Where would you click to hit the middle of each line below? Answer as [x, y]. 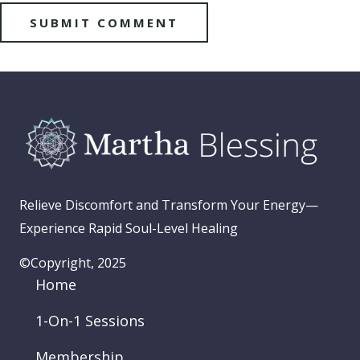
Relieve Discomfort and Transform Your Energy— [169, 205]
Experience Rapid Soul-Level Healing [129, 229]
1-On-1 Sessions [90, 321]
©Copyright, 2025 [73, 263]
